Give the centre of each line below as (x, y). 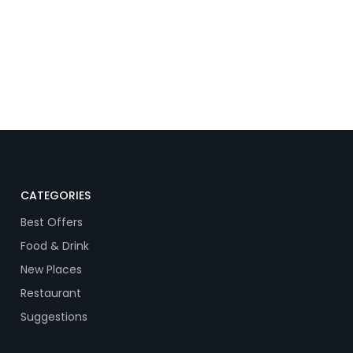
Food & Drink (54, 246)
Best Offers (51, 223)
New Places (51, 270)
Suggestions (54, 317)
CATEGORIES (55, 196)
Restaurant (50, 294)
